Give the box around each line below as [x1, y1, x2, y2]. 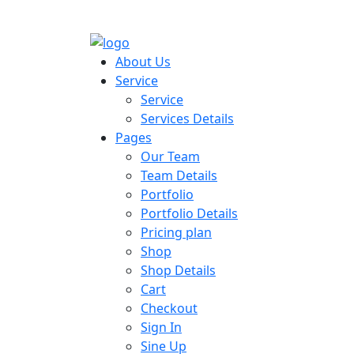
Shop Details [141, 261, 216, 279]
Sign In [141, 318, 182, 336]
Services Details [141, 109, 234, 127]
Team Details [141, 166, 217, 184]
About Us [115, 52, 171, 70]
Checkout [141, 299, 198, 317]
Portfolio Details [141, 204, 238, 222]
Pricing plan [141, 223, 212, 241]
